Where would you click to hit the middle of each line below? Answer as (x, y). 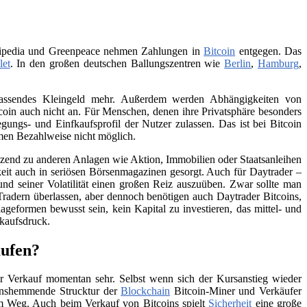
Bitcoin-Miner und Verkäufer (236, 291)
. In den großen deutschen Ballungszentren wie (117, 63)
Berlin (238, 63)
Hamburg (279, 63)
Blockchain (146, 291)
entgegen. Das (269, 51)
